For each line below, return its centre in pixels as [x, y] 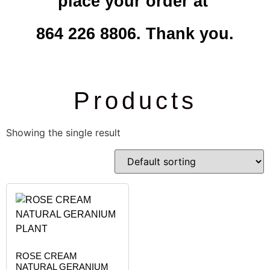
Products [135, 101]
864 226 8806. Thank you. [135, 34]
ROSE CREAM [46, 256]
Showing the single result [63, 133]
